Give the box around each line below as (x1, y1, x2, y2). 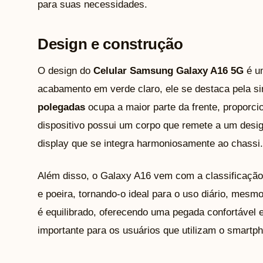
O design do (38, 65, 93, 76)
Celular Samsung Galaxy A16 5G (93, 65, 244, 76)
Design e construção (38, 35, 183, 53)
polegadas (38, 101, 85, 113)
